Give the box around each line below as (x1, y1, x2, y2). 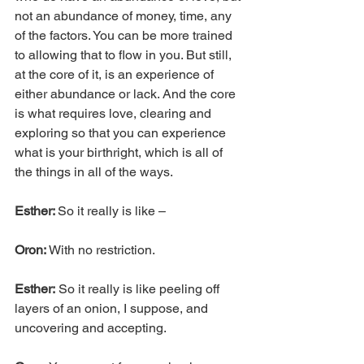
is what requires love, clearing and (15, 105, 214, 121)
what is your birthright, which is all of (15, 144, 226, 160)
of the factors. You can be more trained (15, 27, 236, 43)
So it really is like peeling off (55, 280, 223, 297)
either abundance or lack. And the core (15, 85, 239, 102)
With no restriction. (49, 241, 155, 258)
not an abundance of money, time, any (15, 7, 235, 24)
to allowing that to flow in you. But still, (15, 46, 235, 63)
